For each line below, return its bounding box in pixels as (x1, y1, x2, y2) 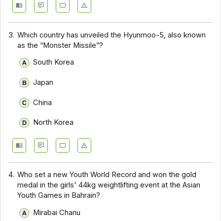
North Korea (33, 118, 74, 127)
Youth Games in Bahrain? (17, 191, 101, 200)
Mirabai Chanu (33, 208, 80, 217)
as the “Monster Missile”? (17, 40, 104, 50)
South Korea (33, 58, 74, 67)
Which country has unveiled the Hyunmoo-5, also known (17, 30, 206, 39)
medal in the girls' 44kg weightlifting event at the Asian (17, 181, 201, 190)
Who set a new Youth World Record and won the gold (17, 170, 197, 180)
